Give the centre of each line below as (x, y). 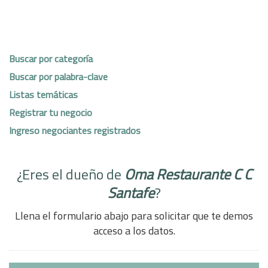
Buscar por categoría (51, 58)
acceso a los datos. (134, 231)
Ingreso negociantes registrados (75, 130)
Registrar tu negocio (51, 112)
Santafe (131, 193)
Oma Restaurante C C (188, 174)
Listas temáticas (43, 94)
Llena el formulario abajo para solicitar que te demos (134, 216)
